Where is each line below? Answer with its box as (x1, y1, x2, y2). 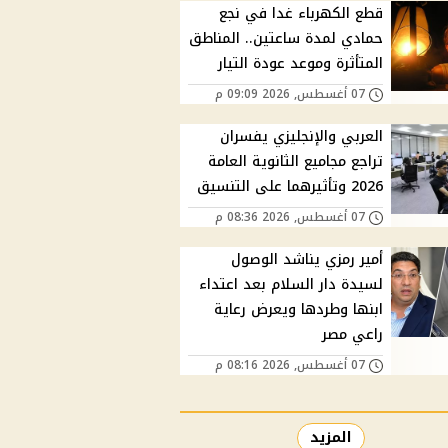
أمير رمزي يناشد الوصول (231, 246, 384, 274)
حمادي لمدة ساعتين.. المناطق (189, 25, 384, 53)
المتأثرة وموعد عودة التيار (218, 50, 384, 78)
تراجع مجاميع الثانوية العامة (208, 148, 384, 176)
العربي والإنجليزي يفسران (220, 123, 384, 151)
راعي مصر (322, 321, 384, 349)
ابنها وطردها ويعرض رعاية (214, 296, 384, 324)
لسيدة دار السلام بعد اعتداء (199, 271, 384, 299)
